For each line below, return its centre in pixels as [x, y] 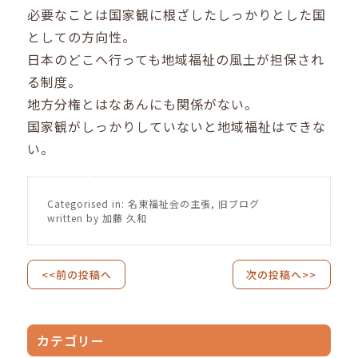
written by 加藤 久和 [97, 217]
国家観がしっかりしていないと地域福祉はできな [177, 127]
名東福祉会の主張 [170, 203]
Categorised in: [88, 203]
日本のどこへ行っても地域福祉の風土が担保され [176, 60]
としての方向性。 [82, 37]
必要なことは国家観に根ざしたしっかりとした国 [177, 15]
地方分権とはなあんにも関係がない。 [143, 104]
